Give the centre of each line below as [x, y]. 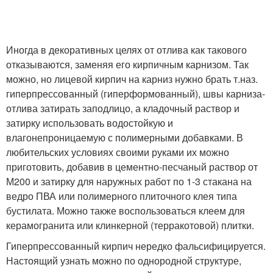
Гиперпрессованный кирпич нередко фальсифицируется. [136, 246]
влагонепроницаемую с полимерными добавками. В [125, 137]
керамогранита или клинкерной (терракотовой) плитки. [130, 225]
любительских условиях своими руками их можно [118, 152]
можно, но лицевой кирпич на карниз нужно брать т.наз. [132, 79]
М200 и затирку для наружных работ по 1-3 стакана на [129, 181]
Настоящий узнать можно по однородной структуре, [124, 260]
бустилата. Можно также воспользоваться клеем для [126, 210]
